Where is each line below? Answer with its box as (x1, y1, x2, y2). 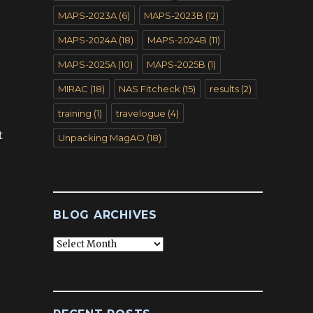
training (58, 108, 92, 119)
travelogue (116, 108, 166, 119)
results (210, 83, 239, 94)
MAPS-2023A (58, 10, 117, 21)
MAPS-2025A (58, 59, 116, 70)
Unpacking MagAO (58, 132, 145, 143)
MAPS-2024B (147, 34, 207, 45)
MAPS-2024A (58, 34, 117, 45)
